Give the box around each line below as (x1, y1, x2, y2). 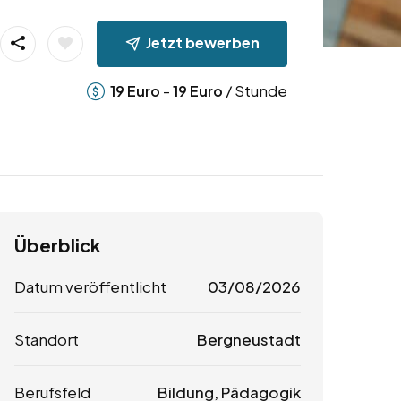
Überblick (14, 234, 100, 257)
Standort (14, 329, 79, 350)
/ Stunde (222, 80, 287, 100)
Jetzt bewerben (145, 32, 260, 52)
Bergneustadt (196, 329, 301, 350)
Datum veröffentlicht (14, 277, 166, 297)
